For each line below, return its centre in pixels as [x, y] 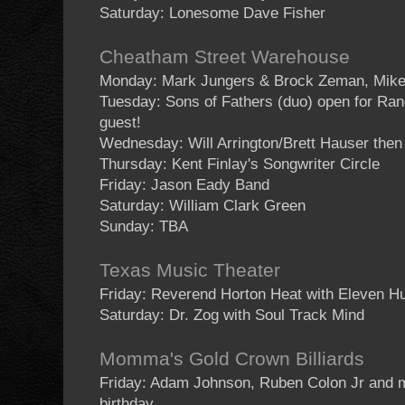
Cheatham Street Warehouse [225, 57]
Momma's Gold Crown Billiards [232, 359]
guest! [120, 123]
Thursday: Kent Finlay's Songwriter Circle [240, 165]
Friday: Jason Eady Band [184, 185]
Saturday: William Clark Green [202, 206]
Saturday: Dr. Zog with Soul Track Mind [232, 316]
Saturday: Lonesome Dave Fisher [212, 14]
